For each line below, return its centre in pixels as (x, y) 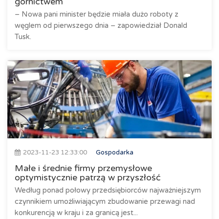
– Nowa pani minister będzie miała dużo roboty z (97, 14)
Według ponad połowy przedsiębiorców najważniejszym (108, 190)
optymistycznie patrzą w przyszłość (88, 177)
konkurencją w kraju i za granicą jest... (76, 213)
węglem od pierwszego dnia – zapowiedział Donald (101, 25)
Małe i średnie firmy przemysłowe (83, 168)
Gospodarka (115, 153)
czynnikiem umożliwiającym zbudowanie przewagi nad (105, 201)
